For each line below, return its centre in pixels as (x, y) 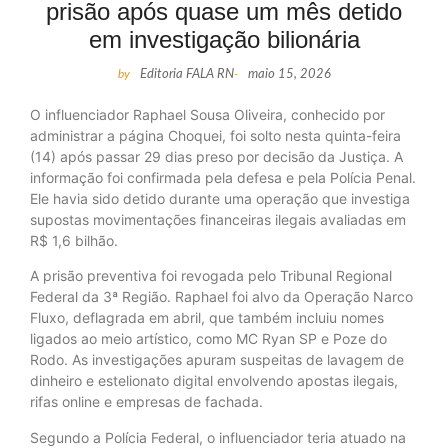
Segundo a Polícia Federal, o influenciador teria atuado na (218, 437)
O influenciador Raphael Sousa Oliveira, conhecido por (207, 115)
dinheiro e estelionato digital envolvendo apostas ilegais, (214, 381)
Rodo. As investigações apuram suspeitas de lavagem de (217, 360)
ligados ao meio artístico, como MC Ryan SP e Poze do (208, 339)
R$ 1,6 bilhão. (74, 241)
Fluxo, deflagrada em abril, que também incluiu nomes (207, 318)
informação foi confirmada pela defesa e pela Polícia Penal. (223, 178)
